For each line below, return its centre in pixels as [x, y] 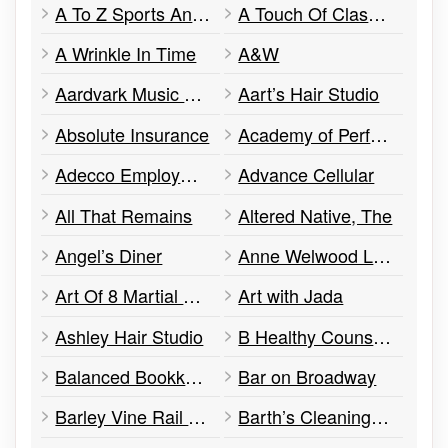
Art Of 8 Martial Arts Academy [192, 295]
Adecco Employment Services [189, 174]
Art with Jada [291, 295]
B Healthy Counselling [382, 335]
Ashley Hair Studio [129, 335]
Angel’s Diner [109, 254]
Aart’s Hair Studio [309, 93]
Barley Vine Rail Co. [197, 416]
